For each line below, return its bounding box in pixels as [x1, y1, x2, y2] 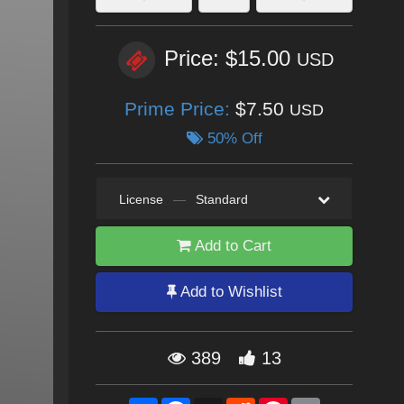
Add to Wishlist [176, 283, 282, 300]
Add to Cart [191, 237, 271, 254]
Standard [195, 192, 248, 207]
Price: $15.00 [164, 46, 297, 71]
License [118, 192, 163, 207]
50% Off [202, 130, 262, 147]
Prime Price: [124, 98, 235, 119]
